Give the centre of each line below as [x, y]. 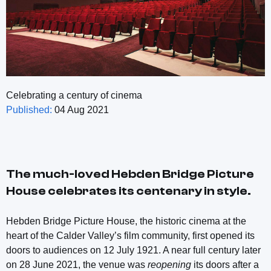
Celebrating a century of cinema [74, 96]
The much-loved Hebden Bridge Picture [130, 174]
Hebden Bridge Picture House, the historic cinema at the [126, 221]
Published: [29, 110]
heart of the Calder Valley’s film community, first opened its [130, 236]
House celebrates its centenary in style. [129, 191]
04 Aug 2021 [80, 110]
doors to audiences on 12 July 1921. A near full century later [133, 250]
